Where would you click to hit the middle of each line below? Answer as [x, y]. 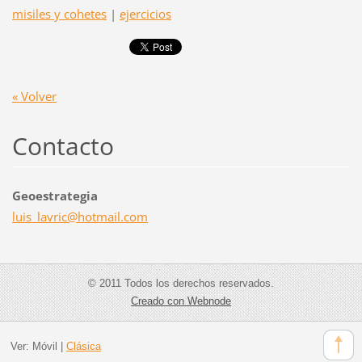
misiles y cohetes [59, 14]
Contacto [63, 146]
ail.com [127, 217]
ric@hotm [80, 217]
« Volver [34, 97]
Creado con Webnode [181, 301]
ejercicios [145, 14]
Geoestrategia [55, 196]
